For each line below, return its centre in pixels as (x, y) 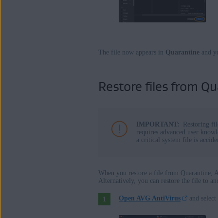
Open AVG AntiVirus (150, 199)
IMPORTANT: (158, 125)
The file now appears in (132, 53)
